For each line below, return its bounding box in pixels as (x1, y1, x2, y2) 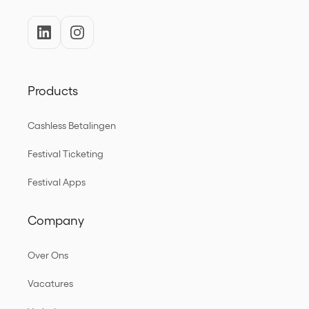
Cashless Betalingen (28, 120, 116, 131)
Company (28, 213, 84, 228)
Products (28, 83, 78, 98)
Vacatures (28, 278, 73, 289)
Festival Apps (28, 177, 86, 188)
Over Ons (28, 250, 68, 261)
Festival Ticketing (28, 148, 103, 159)
